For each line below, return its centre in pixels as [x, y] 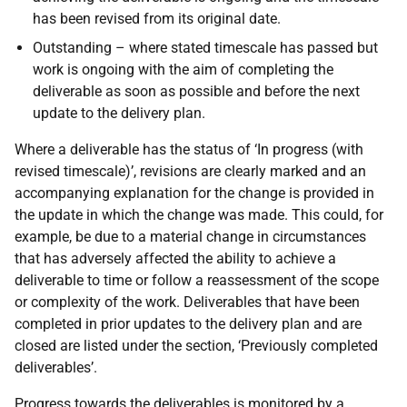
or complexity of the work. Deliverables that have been [187, 302]
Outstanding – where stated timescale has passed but [205, 48]
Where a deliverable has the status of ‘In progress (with [189, 149]
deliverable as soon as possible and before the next [196, 91]
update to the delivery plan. [119, 113]
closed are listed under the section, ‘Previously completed [196, 346]
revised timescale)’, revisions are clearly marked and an [190, 171]
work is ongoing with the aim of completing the [183, 69]
